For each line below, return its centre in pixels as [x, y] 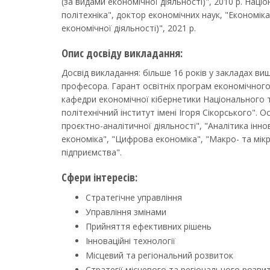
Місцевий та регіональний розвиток [159, 255]
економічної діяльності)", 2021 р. [129, 28]
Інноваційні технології [130, 241]
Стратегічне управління [134, 197]
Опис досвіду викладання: [122, 53]
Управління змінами [126, 212]
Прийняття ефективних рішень [149, 226]
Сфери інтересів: [99, 177]
